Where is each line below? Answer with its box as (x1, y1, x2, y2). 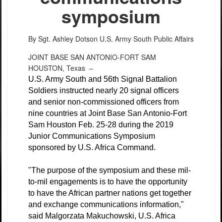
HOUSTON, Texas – (28, 63, 97, 73)
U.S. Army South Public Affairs (100, 34, 194, 44)
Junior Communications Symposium (28, 132, 155, 140)
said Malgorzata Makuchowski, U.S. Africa (28, 212, 175, 220)
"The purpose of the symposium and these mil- (28, 166, 191, 174)
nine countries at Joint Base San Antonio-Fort (28, 109, 187, 117)
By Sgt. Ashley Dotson (28, 34, 98, 44)
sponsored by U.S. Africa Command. (28, 143, 156, 152)
